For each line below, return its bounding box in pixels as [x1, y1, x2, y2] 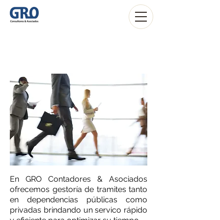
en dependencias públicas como [10, 195, 147, 204]
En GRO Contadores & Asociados [10, 174, 147, 184]
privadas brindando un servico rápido [10, 205, 147, 215]
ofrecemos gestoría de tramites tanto [10, 185, 147, 194]
